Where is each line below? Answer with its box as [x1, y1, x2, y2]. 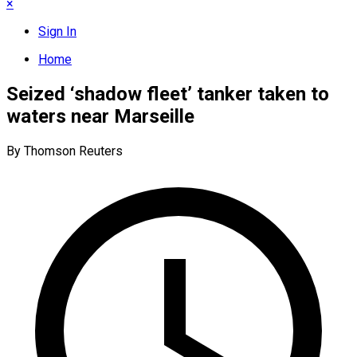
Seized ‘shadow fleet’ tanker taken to [6, 82, 329, 105]
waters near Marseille [6, 104, 194, 127]
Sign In [38, 24, 76, 39]
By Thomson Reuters [6, 143, 123, 159]
